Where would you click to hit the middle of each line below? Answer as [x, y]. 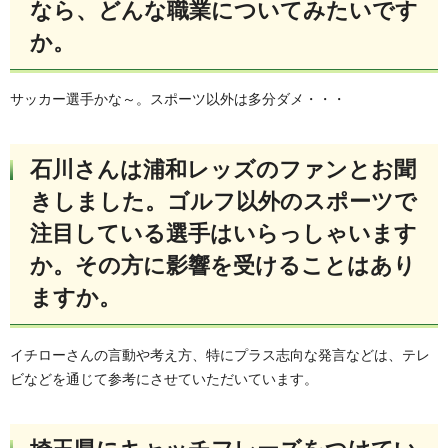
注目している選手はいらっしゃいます [223, 234]
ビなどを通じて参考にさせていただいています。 [164, 378]
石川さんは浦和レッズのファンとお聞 [223, 170]
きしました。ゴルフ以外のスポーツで [223, 202]
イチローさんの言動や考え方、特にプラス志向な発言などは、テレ [220, 354]
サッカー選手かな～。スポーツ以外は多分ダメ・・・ [178, 99]
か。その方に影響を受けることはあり [223, 266]
